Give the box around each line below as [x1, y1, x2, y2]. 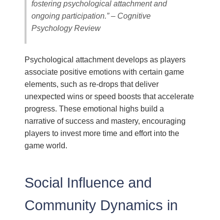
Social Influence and [25, 174, 152, 191]
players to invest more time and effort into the [25, 128, 180, 137]
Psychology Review [31, 23, 101, 32]
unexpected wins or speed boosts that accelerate [25, 91, 194, 101]
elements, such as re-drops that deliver [25, 79, 159, 88]
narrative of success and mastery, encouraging [25, 116, 186, 125]
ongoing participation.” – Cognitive [31, 11, 151, 20]
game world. [25, 140, 68, 150]
